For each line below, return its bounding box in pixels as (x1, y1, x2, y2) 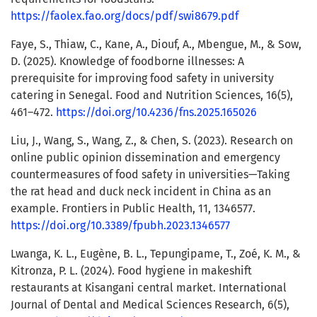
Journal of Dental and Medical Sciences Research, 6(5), (11, 298, 289, 312)
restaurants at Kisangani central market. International (11, 281, 287, 295)
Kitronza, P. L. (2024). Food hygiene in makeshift (11, 264, 252, 278)
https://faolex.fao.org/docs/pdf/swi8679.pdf (11, 9, 238, 23)
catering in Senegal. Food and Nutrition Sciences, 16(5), (11, 88, 293, 103)
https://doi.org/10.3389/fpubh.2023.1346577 (11, 219, 230, 233)
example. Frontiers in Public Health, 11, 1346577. (11, 202, 255, 216)
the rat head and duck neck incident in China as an (11, 185, 271, 199)
